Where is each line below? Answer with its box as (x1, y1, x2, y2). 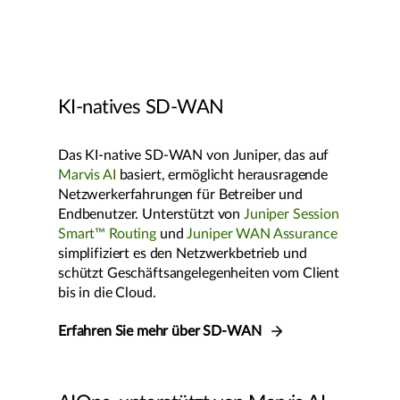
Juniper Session (243, 207, 339, 222)
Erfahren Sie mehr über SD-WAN (58, 324, 265, 339)
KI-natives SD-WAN (58, 97, 224, 118)
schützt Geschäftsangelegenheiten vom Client (58, 266, 339, 281)
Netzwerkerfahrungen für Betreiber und (58, 187, 303, 203)
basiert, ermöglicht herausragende (115, 168, 328, 183)
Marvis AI (58, 168, 116, 183)
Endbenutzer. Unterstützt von (58, 207, 244, 222)
